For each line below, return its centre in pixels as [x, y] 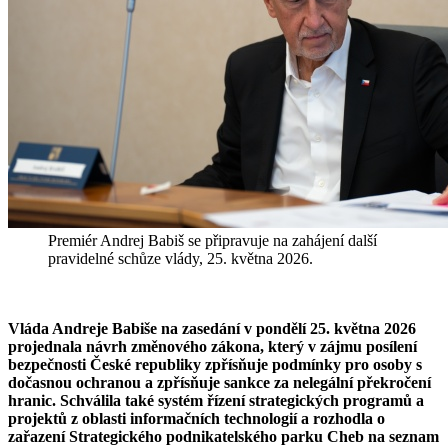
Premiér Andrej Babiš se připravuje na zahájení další [212, 240]
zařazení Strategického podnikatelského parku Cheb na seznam [223, 436]
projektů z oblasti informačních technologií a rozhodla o [196, 418]
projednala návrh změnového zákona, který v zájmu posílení [212, 346]
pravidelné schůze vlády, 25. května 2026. [180, 258]
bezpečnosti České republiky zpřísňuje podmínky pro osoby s [215, 364]
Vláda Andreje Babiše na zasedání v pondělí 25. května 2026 [212, 328]
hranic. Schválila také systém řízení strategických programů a [216, 400]
